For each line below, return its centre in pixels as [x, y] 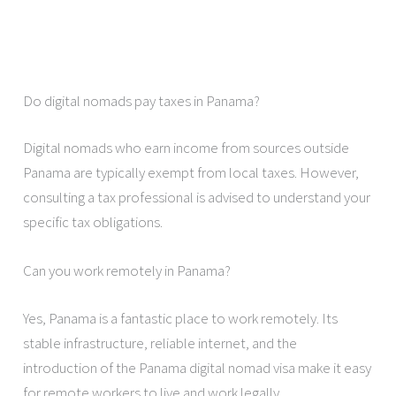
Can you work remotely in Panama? [127, 271]
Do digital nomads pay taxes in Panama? [142, 100]
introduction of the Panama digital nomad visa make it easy [198, 367]
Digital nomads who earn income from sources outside [187, 148]
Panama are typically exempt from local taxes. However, [191, 173]
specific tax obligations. [93, 222]
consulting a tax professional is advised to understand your [197, 198]
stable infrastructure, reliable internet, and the [160, 343]
